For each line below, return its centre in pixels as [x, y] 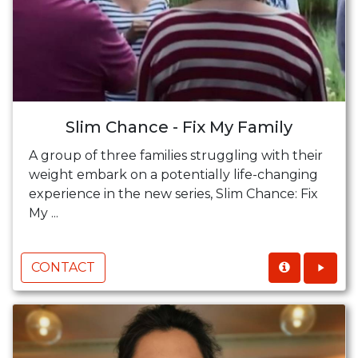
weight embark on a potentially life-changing [173, 174]
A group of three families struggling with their [176, 155]
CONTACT [63, 267]
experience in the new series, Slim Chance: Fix [173, 193]
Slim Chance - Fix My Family [179, 127]
